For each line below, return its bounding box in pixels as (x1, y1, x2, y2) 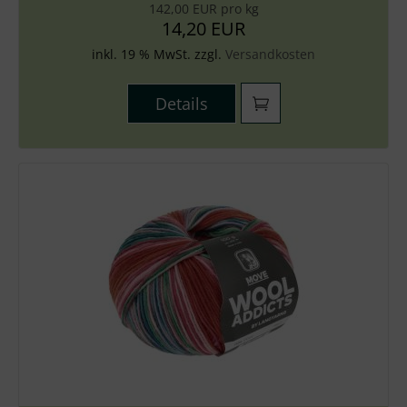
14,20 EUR (162, 16, 245, 41)
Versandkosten (225, 45, 315, 63)
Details (154, 93, 208, 114)
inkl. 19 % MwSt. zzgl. (92, 45, 225, 63)
